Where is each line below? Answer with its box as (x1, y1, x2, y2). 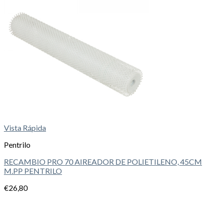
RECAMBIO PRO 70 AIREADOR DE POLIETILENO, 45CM (4, 157, 202, 167)
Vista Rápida (4, 123, 46, 133)
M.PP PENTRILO (4, 166, 62, 176)
